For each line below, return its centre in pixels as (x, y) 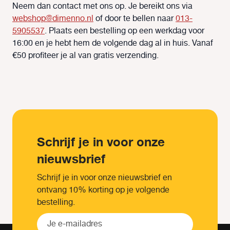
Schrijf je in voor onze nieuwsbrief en (104, 178)
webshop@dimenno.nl (53, 19)
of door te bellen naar (135, 19)
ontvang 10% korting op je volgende (103, 190)
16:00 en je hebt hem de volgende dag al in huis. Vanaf (113, 44)
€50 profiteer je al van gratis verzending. (85, 56)
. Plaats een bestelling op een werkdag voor (124, 31)
